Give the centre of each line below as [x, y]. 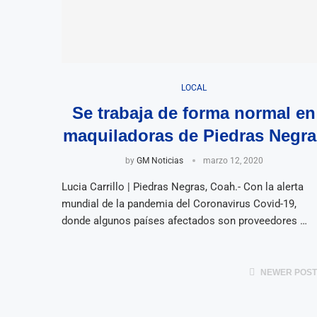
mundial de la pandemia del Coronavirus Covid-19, [179, 203]
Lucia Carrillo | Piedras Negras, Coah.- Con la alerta [183, 186]
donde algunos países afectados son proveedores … [184, 220]
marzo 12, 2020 [233, 160]
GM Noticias [160, 160]
